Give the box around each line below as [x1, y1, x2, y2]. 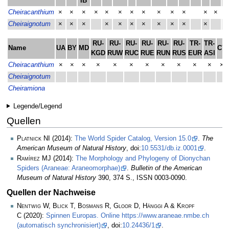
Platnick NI [17, 134, 50, 142]
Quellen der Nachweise [6, 188, 96, 197]
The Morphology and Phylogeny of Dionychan [76, 155, 210, 163]
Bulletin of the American [131, 165, 202, 172]
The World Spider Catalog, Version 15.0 [75, 134, 191, 142]
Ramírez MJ [17, 155, 51, 163]
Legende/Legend [13, 102, 62, 110]
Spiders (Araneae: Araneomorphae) [17, 165, 120, 172]
